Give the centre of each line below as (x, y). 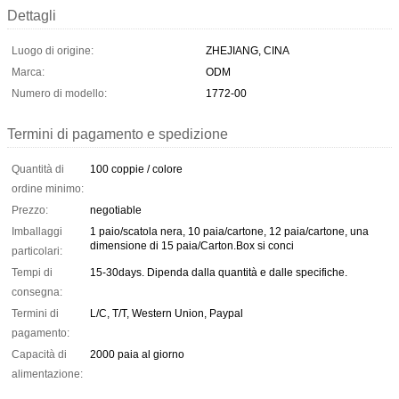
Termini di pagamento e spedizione (118, 134)
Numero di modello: (59, 93)
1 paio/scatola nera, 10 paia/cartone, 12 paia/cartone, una (229, 231)
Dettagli (32, 15)
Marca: (28, 72)
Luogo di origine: (53, 50)
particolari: (37, 251)
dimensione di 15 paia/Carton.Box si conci (192, 245)
